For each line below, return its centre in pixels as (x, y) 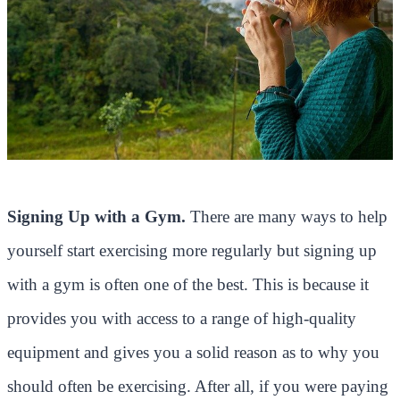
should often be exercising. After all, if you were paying (198, 386)
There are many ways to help (287, 216)
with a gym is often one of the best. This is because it (188, 284)
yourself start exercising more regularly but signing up (192, 250)
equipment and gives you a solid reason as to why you (193, 352)
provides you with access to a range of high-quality (182, 318)
